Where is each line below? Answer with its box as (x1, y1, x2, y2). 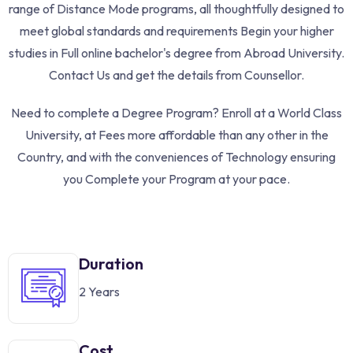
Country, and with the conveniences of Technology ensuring (17, 148, 336, 165)
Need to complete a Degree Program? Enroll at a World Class (11, 104, 342, 121)
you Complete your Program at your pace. (63, 170, 290, 187)
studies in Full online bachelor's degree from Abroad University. (9, 44, 344, 61)
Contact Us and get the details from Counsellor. (49, 66, 304, 83)
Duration (79, 253, 143, 273)
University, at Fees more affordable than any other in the (24, 126, 329, 143)
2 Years (79, 283, 120, 299)
